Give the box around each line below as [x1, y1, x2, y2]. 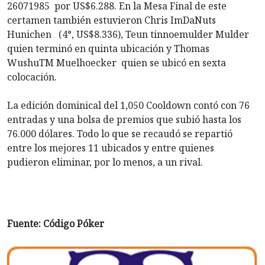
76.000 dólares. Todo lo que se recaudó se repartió [7, 127, 232, 141]
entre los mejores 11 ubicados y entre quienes [7, 141, 214, 155]
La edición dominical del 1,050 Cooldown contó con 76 [7, 99, 250, 112]
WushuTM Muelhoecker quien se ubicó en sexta [7, 56, 226, 70]
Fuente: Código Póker [7, 217, 104, 231]
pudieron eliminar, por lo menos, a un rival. [7, 156, 203, 169]
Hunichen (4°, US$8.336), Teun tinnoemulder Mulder [7, 28, 251, 41]
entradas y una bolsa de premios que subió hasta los [7, 113, 241, 127]
